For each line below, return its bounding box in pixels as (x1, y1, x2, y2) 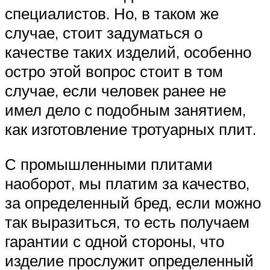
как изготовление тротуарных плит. (5, 119, 256, 139)
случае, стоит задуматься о (5, 23, 202, 43)
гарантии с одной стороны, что (5, 231, 224, 251)
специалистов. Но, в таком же (5, 4, 219, 24)
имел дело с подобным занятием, (5, 100, 246, 120)
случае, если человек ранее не (5, 81, 226, 101)
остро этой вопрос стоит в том (5, 61, 223, 81)
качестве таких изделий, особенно (5, 42, 251, 62)
